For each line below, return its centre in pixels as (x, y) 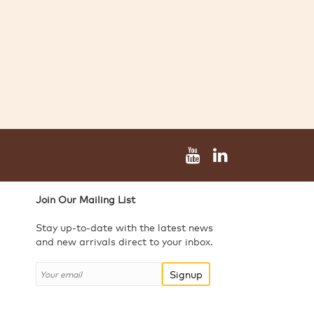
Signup (186, 274)
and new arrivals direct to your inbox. (124, 241)
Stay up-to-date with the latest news (124, 227)
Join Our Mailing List (85, 199)
